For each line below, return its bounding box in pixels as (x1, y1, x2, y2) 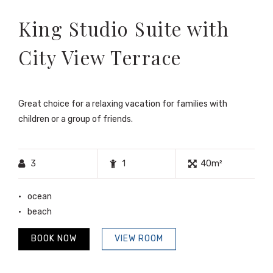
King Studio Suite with (18, 16, 229, 42)
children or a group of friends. (18, 113, 133, 124)
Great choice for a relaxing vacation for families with (18, 98, 227, 109)
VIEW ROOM (114, 233, 163, 244)
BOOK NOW (31, 233, 77, 244)
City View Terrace (18, 44, 182, 71)
